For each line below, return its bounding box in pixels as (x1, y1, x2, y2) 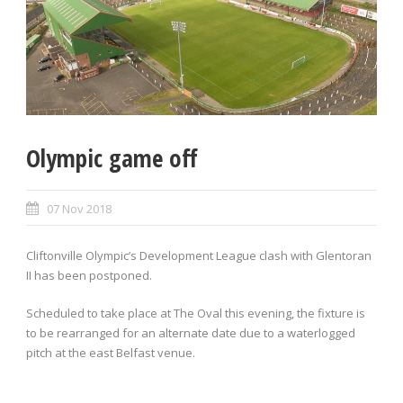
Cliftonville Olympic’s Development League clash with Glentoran (26, 247, 372, 264)
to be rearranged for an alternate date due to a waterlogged (26, 325, 355, 342)
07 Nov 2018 (47, 201, 112, 218)
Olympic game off (26, 141, 198, 175)
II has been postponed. (26, 267, 152, 284)
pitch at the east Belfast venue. (26, 345, 195, 362)
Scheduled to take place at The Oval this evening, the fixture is (26, 305, 365, 322)
